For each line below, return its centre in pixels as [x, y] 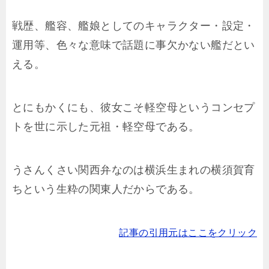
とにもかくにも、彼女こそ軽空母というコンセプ [134, 107]
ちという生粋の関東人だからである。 [106, 189]
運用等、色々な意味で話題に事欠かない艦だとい [134, 45]
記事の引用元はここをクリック [188, 233]
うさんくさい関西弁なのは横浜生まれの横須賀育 [134, 170]
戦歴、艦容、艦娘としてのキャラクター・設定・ [134, 26]
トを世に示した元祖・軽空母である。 [106, 127]
